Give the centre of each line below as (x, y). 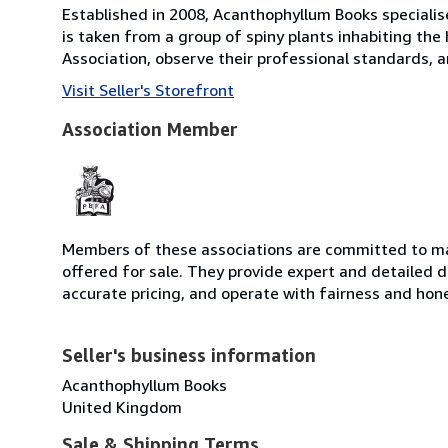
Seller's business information (189, 354)
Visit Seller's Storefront (148, 89)
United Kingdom (122, 406)
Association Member (150, 128)
